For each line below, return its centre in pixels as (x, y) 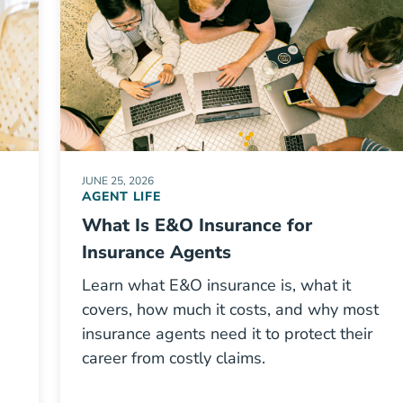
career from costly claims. (173, 358)
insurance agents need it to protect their (227, 334)
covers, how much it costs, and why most (230, 309)
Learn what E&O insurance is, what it (216, 285)
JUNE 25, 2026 (117, 181)
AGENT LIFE (121, 197)
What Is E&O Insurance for (197, 225)
